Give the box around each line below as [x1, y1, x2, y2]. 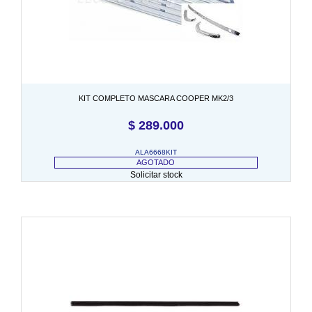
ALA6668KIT [135, 148, 177, 156]
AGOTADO [136, 157, 175, 166]
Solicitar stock [130, 169, 182, 180]
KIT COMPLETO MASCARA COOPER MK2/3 [79, 93, 233, 102]
